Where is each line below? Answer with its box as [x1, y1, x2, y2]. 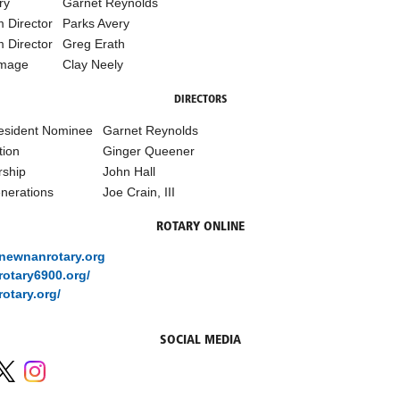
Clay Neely [62, 56, 123, 71]
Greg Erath [62, 36, 125, 51]
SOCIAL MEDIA [159, 333, 241, 347]
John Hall [103, 163, 155, 179]
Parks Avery [62, 15, 129, 30]
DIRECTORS [173, 94, 227, 105]
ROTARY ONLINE [155, 220, 245, 234]
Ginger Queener [103, 143, 195, 158]
